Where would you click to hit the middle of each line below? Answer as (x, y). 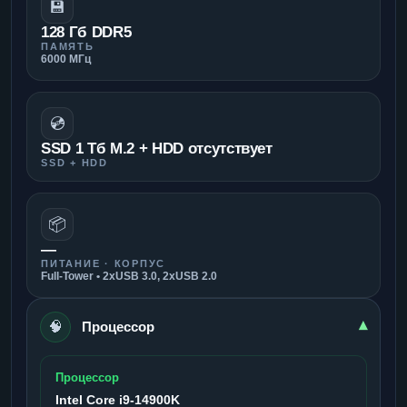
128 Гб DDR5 (86, 32)
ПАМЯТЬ (68, 46)
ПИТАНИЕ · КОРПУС (104, 263)
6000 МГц (66, 59)
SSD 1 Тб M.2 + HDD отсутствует (157, 148)
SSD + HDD (74, 162)
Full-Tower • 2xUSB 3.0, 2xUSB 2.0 (129, 276)
